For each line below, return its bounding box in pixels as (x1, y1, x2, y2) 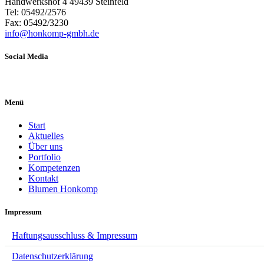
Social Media (5, 51, 48, 61)
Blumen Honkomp (28, 184, 98, 194)
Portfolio (28, 152, 61, 163)
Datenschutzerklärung (12, 250, 93, 261)
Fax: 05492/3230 (5, 17, 68, 28)
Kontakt (28, 173, 58, 184)
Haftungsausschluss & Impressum (12, 230, 137, 240)
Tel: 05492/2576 (5, 6, 66, 17)
